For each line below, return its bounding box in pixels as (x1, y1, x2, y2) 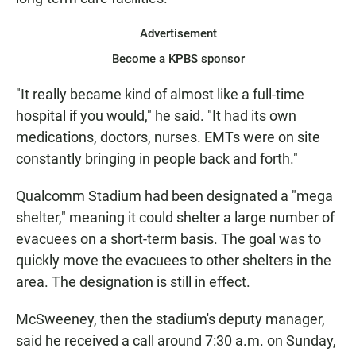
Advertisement (139, 26, 217, 41)
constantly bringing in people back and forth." (16, 150, 298, 168)
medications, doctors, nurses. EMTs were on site (16, 129, 320, 146)
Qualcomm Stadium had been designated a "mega (16, 188, 333, 205)
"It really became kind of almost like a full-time (16, 86, 304, 103)
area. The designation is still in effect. (16, 273, 250, 291)
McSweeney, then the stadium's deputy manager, (16, 311, 325, 328)
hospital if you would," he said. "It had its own (16, 107, 296, 125)
